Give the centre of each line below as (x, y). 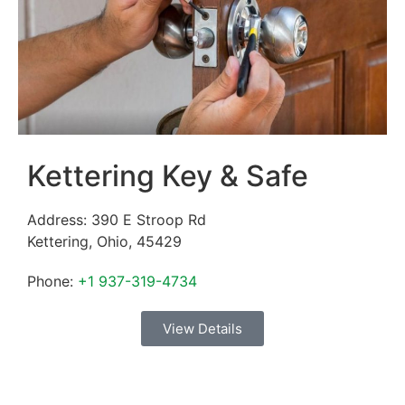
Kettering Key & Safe (168, 176)
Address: (59, 220)
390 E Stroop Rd (149, 220)
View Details (202, 329)
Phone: (52, 282)
